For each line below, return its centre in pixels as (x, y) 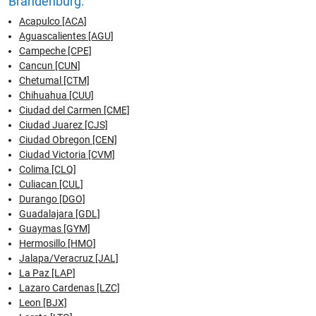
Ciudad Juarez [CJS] (63, 124)
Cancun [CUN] (50, 65)
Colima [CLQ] (48, 169)
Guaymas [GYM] (55, 228)
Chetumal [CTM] (54, 80)
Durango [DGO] (52, 199)
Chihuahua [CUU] (56, 95)
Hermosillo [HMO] (57, 243)
